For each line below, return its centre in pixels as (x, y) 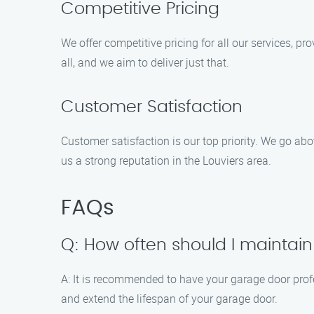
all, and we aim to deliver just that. (145, 62)
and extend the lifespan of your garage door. (169, 299)
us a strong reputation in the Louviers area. (166, 161)
